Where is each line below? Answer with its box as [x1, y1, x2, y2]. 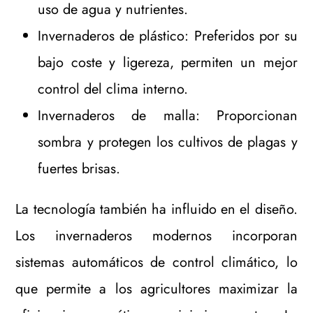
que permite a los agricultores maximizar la [15, 278, 298, 299]
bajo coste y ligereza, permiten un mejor [38, 52, 298, 73]
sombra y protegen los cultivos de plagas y [38, 131, 298, 152]
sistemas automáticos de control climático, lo [15, 252, 298, 272]
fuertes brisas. [38, 158, 121, 179]
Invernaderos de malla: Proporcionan [38, 105, 298, 126]
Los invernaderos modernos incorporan [15, 225, 298, 246]
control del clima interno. [38, 78, 189, 99]
